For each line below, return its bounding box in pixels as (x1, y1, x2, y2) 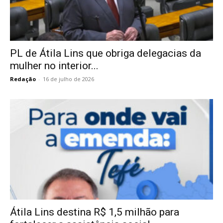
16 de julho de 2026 (43, 75, 94, 83)
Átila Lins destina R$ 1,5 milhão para (10, 206, 179, 218)
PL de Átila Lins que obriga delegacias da (10, 47, 201, 60)
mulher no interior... (10, 60, 99, 72)
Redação (10, 75, 36, 83)
